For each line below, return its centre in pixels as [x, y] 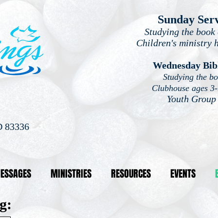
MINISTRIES [71, 174]
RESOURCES [131, 174]
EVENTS [183, 174]
